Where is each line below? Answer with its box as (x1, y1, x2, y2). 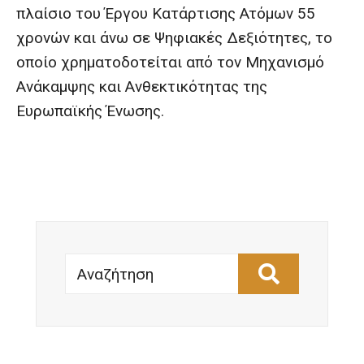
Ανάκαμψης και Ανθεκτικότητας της (16, 77, 267, 96)
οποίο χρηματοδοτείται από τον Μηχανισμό (16, 53, 324, 71)
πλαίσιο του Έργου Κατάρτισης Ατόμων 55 (16, 4, 315, 23)
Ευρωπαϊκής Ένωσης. (16, 102, 164, 120)
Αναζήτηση (64, 255, 141, 274)
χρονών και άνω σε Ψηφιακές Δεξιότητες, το (16, 28, 332, 47)
